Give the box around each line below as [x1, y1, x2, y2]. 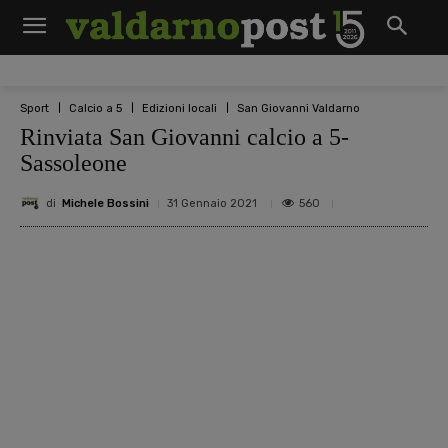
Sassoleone [20, 150, 127, 176]
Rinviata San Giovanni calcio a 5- [20, 124, 349, 150]
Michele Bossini [62, 196, 149, 210]
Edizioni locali [142, 101, 217, 115]
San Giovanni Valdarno [237, 101, 360, 115]
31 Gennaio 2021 [167, 197, 257, 210]
